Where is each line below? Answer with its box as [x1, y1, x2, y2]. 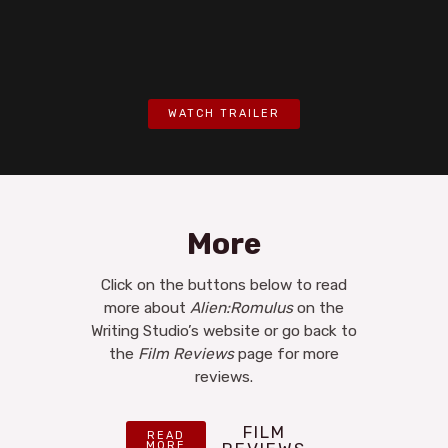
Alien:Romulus [186, 299, 293, 318]
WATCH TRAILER [168, 106, 280, 120]
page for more [234, 345, 339, 364]
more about [104, 299, 186, 318]
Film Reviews [138, 345, 234, 364]
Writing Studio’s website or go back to [91, 322, 357, 341]
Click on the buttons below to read [101, 276, 347, 295]
